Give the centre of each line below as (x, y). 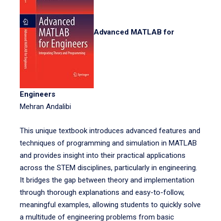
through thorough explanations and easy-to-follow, (102, 192)
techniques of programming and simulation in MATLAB (108, 143)
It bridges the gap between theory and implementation (107, 180)
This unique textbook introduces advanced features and (110, 131)
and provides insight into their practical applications (103, 155)
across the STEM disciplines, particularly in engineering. (109, 168)
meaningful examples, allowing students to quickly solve (110, 205)
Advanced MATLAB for (134, 32)
